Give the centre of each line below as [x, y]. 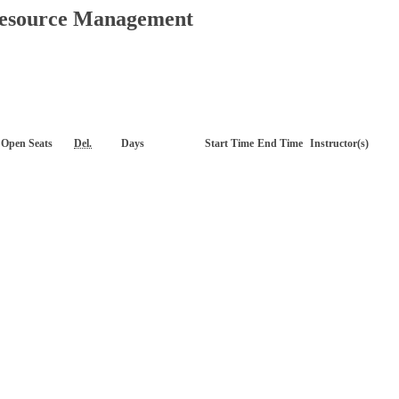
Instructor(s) [339, 143]
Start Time [229, 143]
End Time [280, 143]
